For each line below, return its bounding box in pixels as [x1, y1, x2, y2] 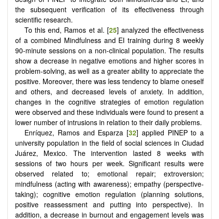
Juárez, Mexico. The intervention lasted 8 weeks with [15, 148, 204, 158]
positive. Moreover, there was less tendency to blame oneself [15, 76, 204, 87]
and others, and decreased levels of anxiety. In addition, [15, 87, 204, 97]
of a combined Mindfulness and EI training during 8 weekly [15, 35, 204, 45]
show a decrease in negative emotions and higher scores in [15, 56, 204, 66]
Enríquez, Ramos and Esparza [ [24, 128, 129, 138]
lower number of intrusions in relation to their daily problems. [15, 117, 202, 128]
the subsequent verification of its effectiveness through [15, 4, 204, 15]
